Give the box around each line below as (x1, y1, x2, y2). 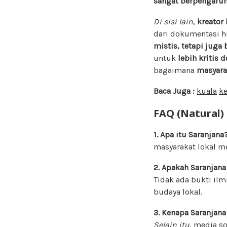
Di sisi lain (154, 16, 193, 26)
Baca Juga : (154, 86, 195, 96)
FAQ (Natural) (154, 106, 224, 120)
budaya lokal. (154, 186, 202, 197)
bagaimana (154, 65, 197, 75)
